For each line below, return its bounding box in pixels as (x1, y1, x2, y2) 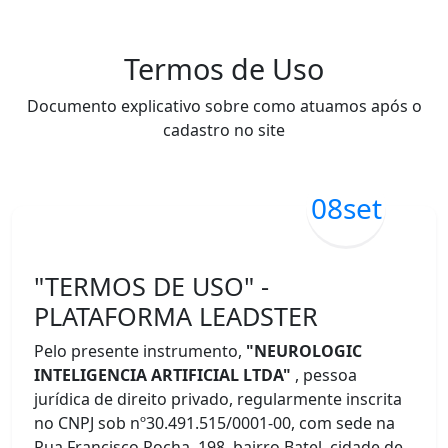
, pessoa (295, 364, 358, 386)
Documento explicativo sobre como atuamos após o (26, 95, 422, 117)
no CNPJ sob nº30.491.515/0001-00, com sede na (34, 412, 396, 434)
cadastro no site (163, 119, 285, 141)
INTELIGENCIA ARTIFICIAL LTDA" (34, 364, 292, 386)
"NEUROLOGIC (246, 340, 363, 362)
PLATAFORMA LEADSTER (34, 299, 319, 333)
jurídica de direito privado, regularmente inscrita (34, 388, 403, 410)
